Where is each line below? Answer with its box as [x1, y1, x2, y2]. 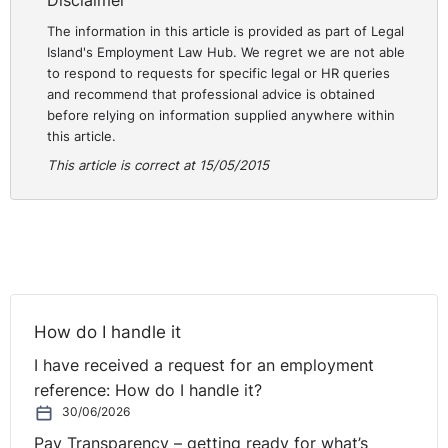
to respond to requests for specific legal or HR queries [47, 64, 391, 81]
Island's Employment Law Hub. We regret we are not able [47, 43, 406, 60]
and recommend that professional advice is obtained [47, 85, 376, 102]
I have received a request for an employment [34, 355, 375, 375]
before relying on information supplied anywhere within [47, 106, 396, 123]
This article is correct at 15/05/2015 [47, 156, 270, 173]
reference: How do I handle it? [34, 380, 263, 400]
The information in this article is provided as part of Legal [47, 22, 405, 39]
